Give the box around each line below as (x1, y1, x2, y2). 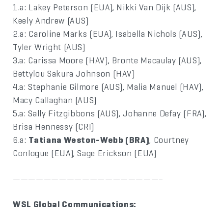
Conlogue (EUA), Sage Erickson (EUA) (13, 147, 157, 159)
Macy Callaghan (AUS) (13, 94, 97, 106)
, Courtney (149, 134, 189, 146)
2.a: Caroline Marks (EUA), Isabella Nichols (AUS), (13, 28, 203, 40)
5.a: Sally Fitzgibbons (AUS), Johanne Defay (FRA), (13, 108, 207, 119)
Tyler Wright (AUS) (13, 41, 85, 53)
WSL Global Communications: (13, 198, 137, 210)
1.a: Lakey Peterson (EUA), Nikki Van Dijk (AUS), (13, 1, 196, 13)
